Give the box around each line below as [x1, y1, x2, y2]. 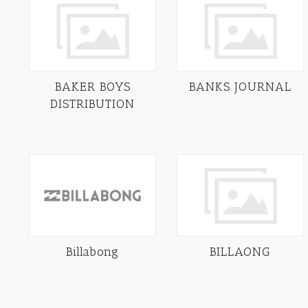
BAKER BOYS [54, 79, 131, 95]
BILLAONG [210, 243, 271, 259]
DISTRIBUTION [50, 96, 135, 112]
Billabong [66, 243, 119, 259]
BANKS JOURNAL [189, 79, 291, 95]
